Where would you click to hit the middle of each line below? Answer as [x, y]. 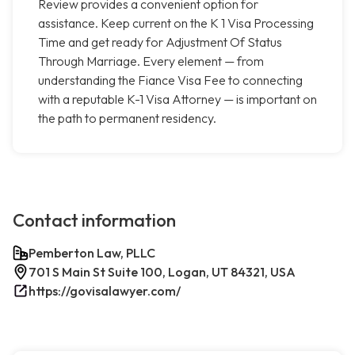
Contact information [94, 221]
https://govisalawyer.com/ [105, 291]
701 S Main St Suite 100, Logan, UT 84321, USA [162, 272]
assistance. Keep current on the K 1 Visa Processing [176, 23]
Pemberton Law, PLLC [92, 253]
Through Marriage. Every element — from [151, 61]
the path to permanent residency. [127, 118]
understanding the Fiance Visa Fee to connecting [170, 80]
